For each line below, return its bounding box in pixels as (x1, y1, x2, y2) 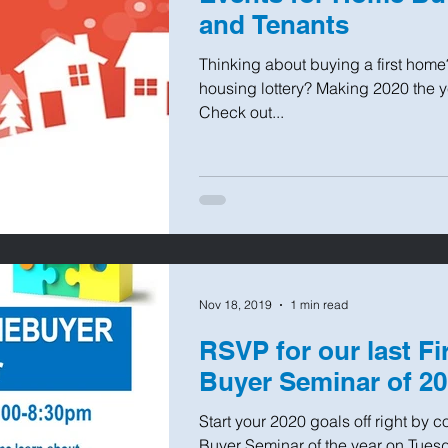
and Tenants (199, 9, 349, 41)
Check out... (199, 102, 284, 123)
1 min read (290, 297, 348, 312)
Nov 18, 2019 (199, 297, 272, 312)
